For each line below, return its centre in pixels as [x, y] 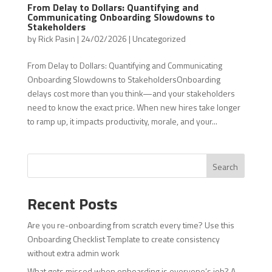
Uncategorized [159, 39]
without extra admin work [73, 253]
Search [226, 167]
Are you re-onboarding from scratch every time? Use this [131, 225]
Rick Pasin [56, 39]
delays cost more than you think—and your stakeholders [131, 93]
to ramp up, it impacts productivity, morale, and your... [122, 121]
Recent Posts [72, 204]
